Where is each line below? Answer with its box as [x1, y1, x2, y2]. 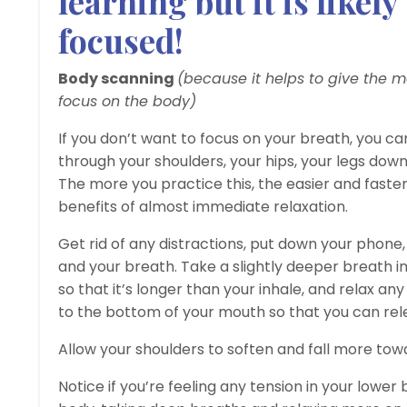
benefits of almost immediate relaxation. [58, 195, 348, 217]
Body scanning [58, 67, 177, 89]
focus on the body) [58, 90, 196, 112]
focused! [58, 17, 184, 62]
